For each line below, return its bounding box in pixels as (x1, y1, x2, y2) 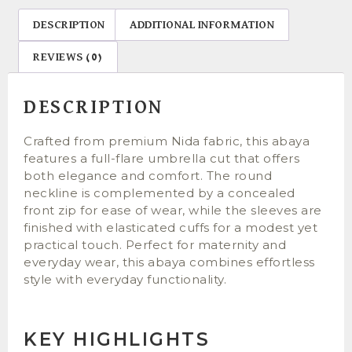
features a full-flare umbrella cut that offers (24, 151, 299, 167)
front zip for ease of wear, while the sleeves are (24, 203, 322, 218)
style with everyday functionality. (24, 272, 226, 288)
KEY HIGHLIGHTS (24, 328, 210, 350)
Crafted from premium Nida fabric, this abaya (24, 134, 310, 149)
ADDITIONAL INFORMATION (130, 19, 274, 31)
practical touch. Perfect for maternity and (24, 237, 286, 253)
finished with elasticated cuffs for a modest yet (24, 220, 317, 236)
